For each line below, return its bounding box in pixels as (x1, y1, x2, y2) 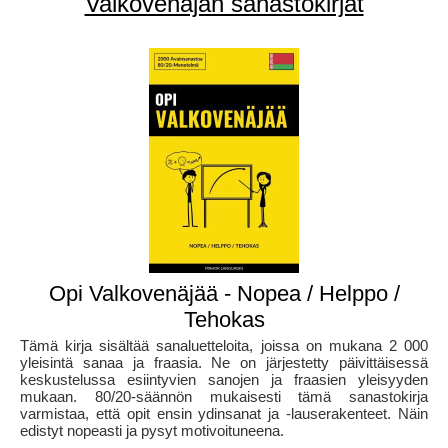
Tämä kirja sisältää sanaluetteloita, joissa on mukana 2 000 (20, 337, 428, 355)
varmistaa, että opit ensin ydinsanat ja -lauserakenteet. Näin (20, 405, 428, 423)
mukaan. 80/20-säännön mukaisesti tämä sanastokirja (20, 388, 428, 406)
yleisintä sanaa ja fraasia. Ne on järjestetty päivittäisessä (20, 354, 428, 372)
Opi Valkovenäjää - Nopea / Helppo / (48, 281, 400, 307)
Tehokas (183, 307, 265, 333)
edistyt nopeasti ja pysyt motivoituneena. (20, 422, 284, 440)
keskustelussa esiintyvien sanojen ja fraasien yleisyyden (20, 371, 428, 389)
